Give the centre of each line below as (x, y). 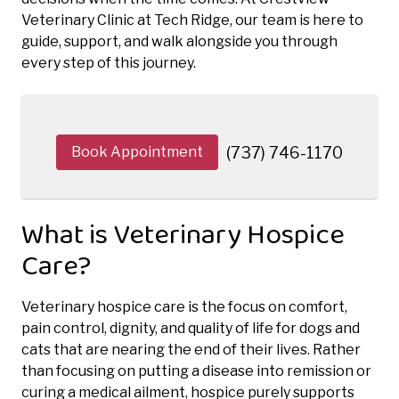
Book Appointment (137, 151)
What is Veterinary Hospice (183, 235)
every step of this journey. (109, 62)
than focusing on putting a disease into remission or (196, 370)
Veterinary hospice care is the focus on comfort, (184, 306)
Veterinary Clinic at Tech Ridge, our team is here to (192, 20)
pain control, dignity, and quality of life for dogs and (191, 328)
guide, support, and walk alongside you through (179, 41)
